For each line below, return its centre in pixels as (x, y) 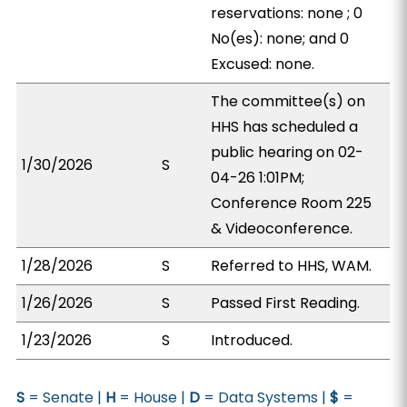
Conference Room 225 (292, 203)
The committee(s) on (288, 101)
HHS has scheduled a (285, 127)
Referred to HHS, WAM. (292, 266)
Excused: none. (263, 64)
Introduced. (252, 340)
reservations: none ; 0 (287, 13)
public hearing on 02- (288, 152)
